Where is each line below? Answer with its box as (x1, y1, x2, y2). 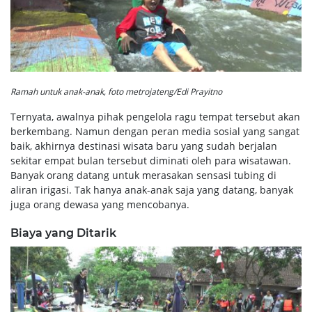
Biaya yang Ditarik (10, 226, 116, 240)
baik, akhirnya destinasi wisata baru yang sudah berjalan (10, 139, 277, 153)
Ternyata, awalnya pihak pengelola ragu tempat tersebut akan (10, 110, 300, 124)
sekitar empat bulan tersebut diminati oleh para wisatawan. (10, 154, 291, 168)
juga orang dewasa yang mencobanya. (10, 198, 189, 212)
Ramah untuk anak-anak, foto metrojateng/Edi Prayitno (10, 86, 222, 98)
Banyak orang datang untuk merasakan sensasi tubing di (10, 169, 276, 182)
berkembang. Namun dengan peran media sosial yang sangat (10, 125, 299, 139)
